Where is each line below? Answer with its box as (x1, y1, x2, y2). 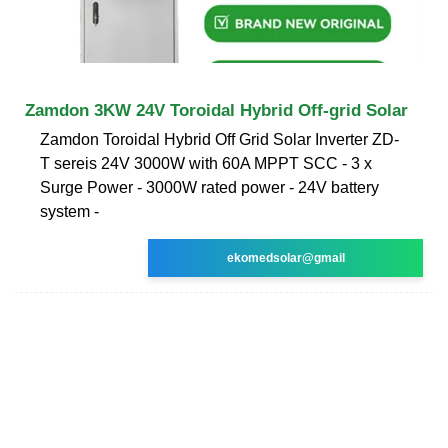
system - (40, 202, 99, 220)
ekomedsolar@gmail (226, 250, 345, 265)
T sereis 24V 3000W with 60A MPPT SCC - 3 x (40, 154, 372, 172)
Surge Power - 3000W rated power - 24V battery (40, 178, 379, 196)
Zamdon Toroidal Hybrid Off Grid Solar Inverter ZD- (40, 130, 399, 148)
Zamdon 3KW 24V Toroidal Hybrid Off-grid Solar (25, 100, 408, 120)
